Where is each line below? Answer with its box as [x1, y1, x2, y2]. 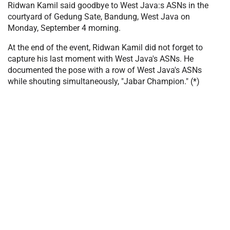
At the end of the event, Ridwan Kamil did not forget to [8, 42, 203, 52]
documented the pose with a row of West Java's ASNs [8, 65, 202, 75]
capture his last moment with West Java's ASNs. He [8, 53, 194, 64]
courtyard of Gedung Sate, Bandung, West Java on [8, 11, 190, 22]
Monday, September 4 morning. [8, 23, 121, 33]
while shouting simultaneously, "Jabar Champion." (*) [8, 76, 200, 86]
